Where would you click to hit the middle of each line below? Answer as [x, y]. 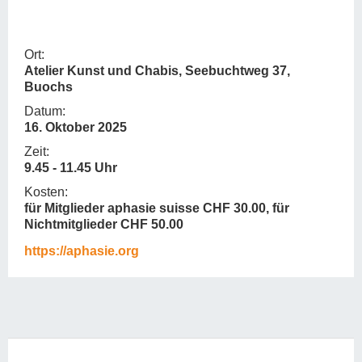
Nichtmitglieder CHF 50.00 [104, 224]
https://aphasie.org [82, 251]
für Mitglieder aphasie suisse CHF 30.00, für [157, 208]
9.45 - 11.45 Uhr [71, 168]
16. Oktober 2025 [76, 127]
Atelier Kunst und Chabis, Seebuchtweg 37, [157, 71]
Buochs [48, 87]
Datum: [45, 111]
